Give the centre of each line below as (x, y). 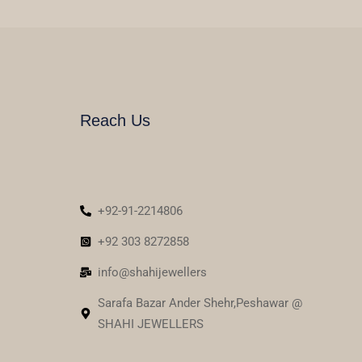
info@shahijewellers (153, 273)
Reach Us (115, 121)
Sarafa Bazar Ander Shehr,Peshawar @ (200, 303)
